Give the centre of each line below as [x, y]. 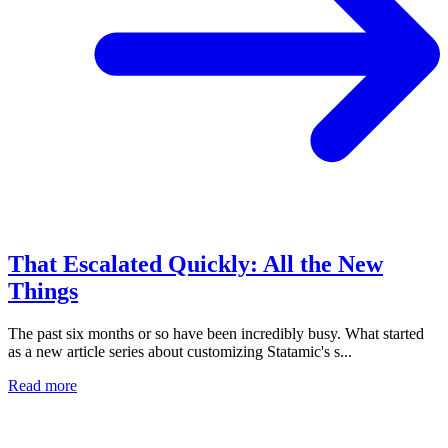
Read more [42, 385]
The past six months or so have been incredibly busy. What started [216, 333]
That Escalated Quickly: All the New [195, 263]
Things [43, 290]
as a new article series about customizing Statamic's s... [180, 351]
